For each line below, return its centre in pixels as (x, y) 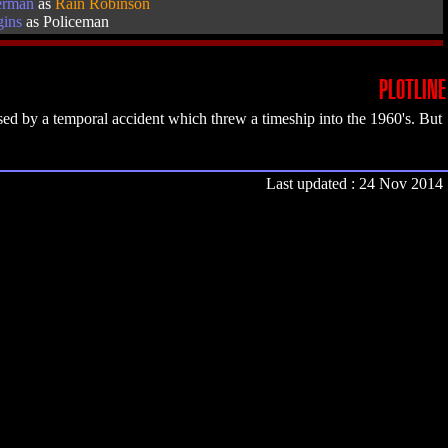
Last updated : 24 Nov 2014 (354, 183)
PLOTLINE (412, 90)
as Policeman (66, 21)
